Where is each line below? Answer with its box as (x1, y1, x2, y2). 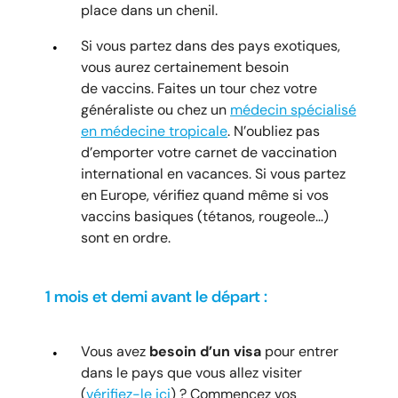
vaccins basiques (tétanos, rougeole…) (81, 206, 329, 226)
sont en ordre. (81, 227, 171, 247)
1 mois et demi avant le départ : (45, 285, 267, 307)
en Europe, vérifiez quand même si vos (81, 185, 329, 204)
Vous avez (81, 341, 149, 361)
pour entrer (261, 341, 338, 361)
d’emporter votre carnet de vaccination (81, 142, 337, 162)
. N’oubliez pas (227, 121, 320, 140)
